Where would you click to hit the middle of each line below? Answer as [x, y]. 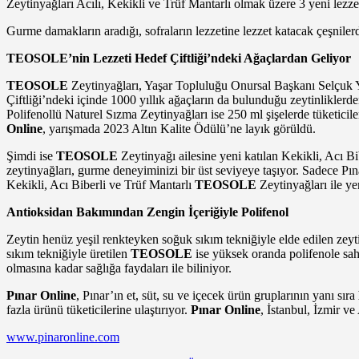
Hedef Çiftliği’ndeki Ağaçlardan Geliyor [241, 58]
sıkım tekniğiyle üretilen [69, 254]
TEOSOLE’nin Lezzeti [69, 58]
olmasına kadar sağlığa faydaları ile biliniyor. [119, 268]
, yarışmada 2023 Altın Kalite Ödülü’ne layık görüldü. [179, 129]
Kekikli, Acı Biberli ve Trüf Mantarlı [101, 185]
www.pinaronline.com [63, 337]
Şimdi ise [31, 156]
